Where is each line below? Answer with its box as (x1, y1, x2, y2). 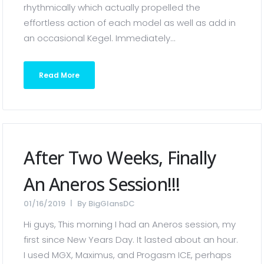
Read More (39, 70, 80, 80)
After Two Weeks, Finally (24, 146, 217, 170)
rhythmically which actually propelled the (24, 1, 201, 14)
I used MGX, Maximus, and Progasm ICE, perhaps (24, 249, 232, 261)
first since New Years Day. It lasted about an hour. (24, 233, 239, 246)
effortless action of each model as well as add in (24, 16, 236, 29)
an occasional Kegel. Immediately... (24, 32, 176, 44)
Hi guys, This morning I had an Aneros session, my (24, 218, 236, 230)
